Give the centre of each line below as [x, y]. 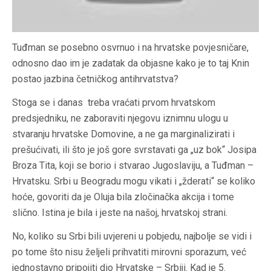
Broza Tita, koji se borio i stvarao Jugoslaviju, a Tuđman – [133, 165]
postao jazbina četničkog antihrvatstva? [95, 79]
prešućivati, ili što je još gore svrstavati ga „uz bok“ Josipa [134, 149]
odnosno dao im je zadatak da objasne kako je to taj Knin [131, 63]
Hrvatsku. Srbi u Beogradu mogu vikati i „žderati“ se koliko [134, 181]
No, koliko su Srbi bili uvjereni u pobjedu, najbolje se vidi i [132, 236]
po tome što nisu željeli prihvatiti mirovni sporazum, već [129, 252]
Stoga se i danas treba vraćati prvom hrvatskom [114, 102]
